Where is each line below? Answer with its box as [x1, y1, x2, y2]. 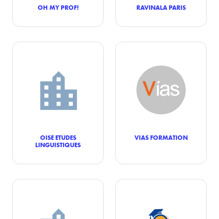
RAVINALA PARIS [136, 3, 186, 12]
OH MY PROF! [37, 3, 79, 12]
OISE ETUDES [40, 133, 76, 142]
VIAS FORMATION [134, 133, 188, 142]
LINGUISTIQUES [35, 141, 81, 149]
